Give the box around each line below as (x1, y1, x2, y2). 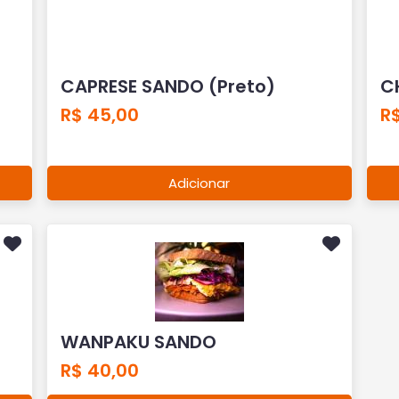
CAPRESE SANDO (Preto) (61, 73, 276, 99)
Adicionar (168, 173, 231, 192)
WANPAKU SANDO (61, 329, 217, 354)
